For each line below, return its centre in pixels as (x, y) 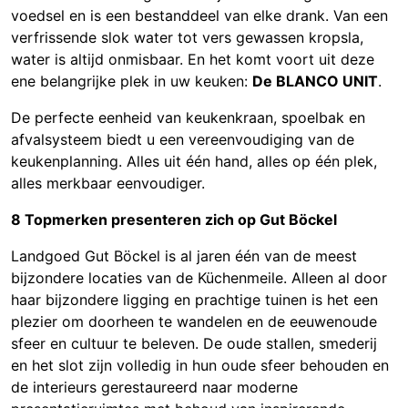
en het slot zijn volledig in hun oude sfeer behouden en (200, 366)
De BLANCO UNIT (315, 82)
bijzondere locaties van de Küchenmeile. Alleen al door (199, 278)
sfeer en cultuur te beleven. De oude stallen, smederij (194, 344)
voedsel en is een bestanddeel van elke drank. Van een (199, 16)
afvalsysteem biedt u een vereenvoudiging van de (183, 140)
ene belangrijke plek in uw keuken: (132, 82)
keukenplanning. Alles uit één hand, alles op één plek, (194, 162)
